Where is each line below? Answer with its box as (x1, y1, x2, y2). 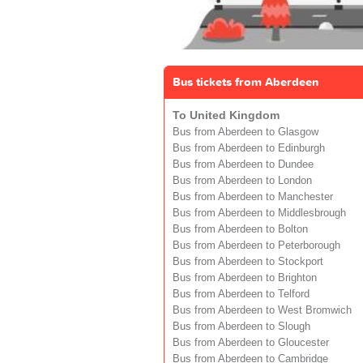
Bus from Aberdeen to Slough (173, 321, 310, 333)
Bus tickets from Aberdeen (173, 75, 318, 91)
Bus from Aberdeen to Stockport (173, 256, 323, 268)
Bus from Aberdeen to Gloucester (173, 337, 329, 349)
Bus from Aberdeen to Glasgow (173, 126, 318, 139)
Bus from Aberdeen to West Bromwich (173, 305, 352, 317)
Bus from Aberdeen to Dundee (173, 159, 314, 171)
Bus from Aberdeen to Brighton (173, 272, 317, 284)
